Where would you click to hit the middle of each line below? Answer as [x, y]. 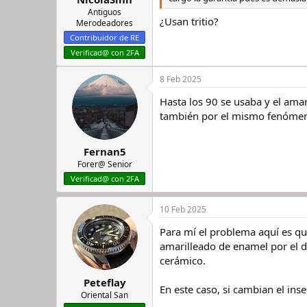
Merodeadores [105, 23]
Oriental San [105, 295]
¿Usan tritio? [189, 21]
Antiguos [105, 12]
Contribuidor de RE [105, 37]
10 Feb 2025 [183, 209]
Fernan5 [105, 151]
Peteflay [105, 282]
